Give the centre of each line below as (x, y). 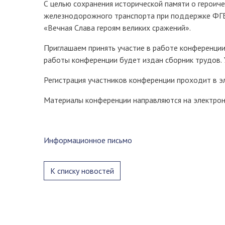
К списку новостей (82, 171)
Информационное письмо (88, 140)
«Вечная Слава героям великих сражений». (117, 28)
